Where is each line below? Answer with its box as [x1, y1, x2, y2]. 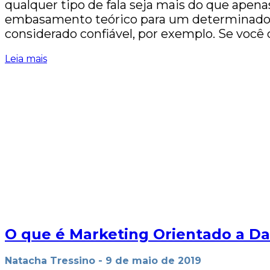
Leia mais [5, 52, 47, 64]
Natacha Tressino [5, 254, 95, 266]
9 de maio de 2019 [105, 254, 201, 266]
